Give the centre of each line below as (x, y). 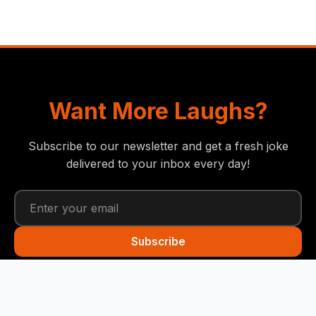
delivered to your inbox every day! (158, 164)
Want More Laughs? (158, 111)
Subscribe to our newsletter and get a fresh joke (158, 146)
